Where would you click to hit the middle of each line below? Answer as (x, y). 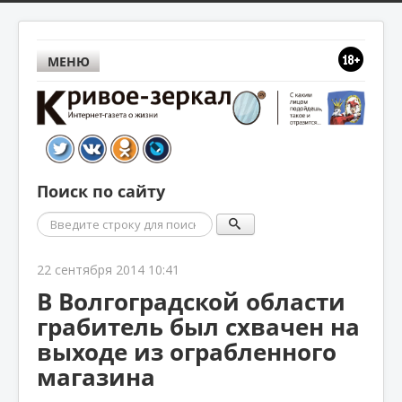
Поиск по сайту (101, 191)
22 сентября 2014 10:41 (108, 269)
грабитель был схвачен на (198, 326)
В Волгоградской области (191, 301)
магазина (96, 376)
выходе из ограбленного (187, 351)
